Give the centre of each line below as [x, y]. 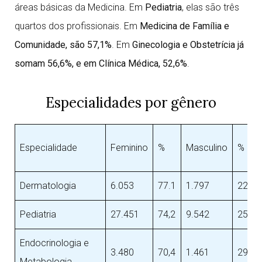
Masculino [207, 148]
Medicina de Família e [185, 26]
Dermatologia [48, 186]
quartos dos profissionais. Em [77, 26]
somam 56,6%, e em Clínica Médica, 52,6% [101, 63]
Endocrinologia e [54, 243]
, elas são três [211, 7]
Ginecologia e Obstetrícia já [188, 45]
